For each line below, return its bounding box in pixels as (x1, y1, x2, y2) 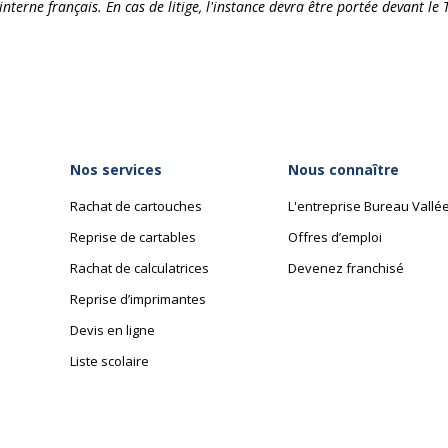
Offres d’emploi (288, 228, 382, 246)
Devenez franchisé (288, 259, 404, 277)
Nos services (70, 160, 162, 179)
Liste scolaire (70, 352, 149, 370)
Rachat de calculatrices (70, 259, 209, 277)
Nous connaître (288, 160, 399, 179)
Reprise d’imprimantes (70, 290, 206, 308)
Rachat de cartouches (70, 197, 202, 215)
